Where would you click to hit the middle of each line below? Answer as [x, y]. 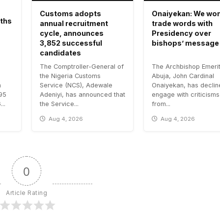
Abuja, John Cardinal [183, 76]
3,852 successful [71, 43]
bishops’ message [185, 43]
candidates [60, 53]
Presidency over [181, 33]
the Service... [59, 104]
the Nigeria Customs [70, 76]
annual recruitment [74, 23]
